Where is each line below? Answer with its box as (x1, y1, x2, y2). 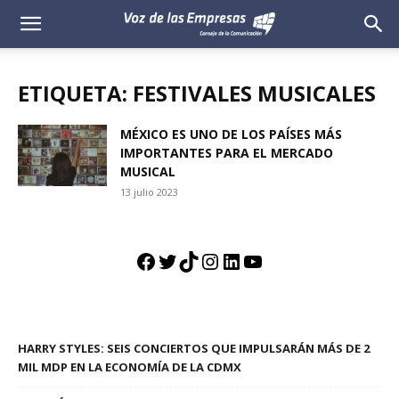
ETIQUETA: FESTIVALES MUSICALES (18, 78, 376, 108)
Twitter (157, 246, 231, 276)
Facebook (135, 246, 228, 276)
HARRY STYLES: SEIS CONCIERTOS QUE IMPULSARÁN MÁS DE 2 (18, 340, 370, 356)
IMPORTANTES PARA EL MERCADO (120, 144, 333, 161)
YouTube (242, 246, 331, 276)
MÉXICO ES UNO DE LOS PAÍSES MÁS (120, 126, 342, 142)
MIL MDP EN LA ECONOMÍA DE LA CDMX (18, 359, 241, 375)
